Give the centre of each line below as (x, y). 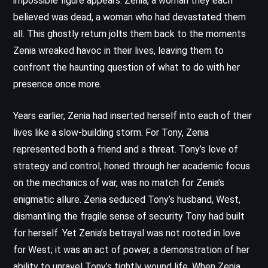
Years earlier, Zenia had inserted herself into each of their (133, 115)
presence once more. (57, 84)
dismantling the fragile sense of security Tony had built (129, 216)
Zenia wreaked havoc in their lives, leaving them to (118, 50)
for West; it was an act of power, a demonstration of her (131, 249)
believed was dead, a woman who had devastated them (130, 17)
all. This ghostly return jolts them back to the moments (130, 33)
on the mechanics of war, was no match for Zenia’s (119, 182)
